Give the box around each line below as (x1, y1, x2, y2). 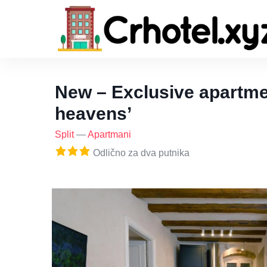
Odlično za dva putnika (91, 148, 190, 159)
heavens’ (55, 104, 132, 124)
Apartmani (88, 129, 131, 140)
